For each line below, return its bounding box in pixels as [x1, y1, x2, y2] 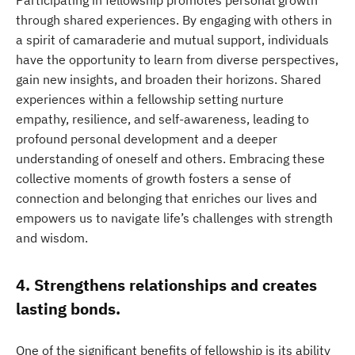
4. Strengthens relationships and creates [16, 274, 317, 296]
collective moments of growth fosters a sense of [16, 170, 291, 186]
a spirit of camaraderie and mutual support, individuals [16, 32, 329, 48]
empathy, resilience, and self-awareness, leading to [16, 111, 309, 127]
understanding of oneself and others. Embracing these [16, 151, 325, 166]
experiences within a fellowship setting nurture [16, 91, 284, 107]
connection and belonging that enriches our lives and [16, 190, 317, 206]
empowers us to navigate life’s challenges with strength [16, 210, 333, 226]
